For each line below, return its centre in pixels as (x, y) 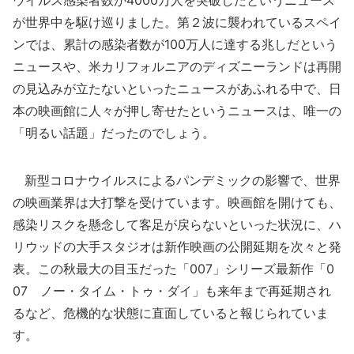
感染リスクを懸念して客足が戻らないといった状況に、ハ (177, 224)
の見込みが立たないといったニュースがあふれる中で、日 (177, 88)
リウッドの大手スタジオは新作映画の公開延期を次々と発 (177, 247)
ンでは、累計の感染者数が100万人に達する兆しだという (175, 44)
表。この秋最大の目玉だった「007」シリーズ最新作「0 (173, 269)
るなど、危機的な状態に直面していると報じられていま (171, 313)
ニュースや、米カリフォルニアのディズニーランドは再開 (177, 66)
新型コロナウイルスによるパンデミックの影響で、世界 (177, 180)
